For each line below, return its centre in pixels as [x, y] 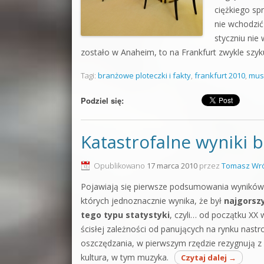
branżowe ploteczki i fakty [144, 75]
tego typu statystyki [125, 215]
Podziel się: [102, 100]
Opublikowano [120, 166]
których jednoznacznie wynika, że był [152, 201]
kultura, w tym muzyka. [125, 257]
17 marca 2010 [172, 166]
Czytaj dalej [205, 258]
